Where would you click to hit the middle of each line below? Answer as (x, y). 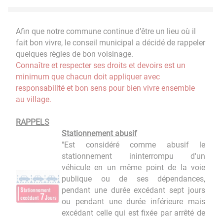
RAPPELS (33, 122)
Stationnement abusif (99, 133)
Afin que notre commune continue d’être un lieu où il (106, 31)
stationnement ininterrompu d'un (133, 156)
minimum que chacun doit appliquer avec (88, 76)
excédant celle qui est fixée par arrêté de (133, 213)
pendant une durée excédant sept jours (133, 190)
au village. (34, 99)
